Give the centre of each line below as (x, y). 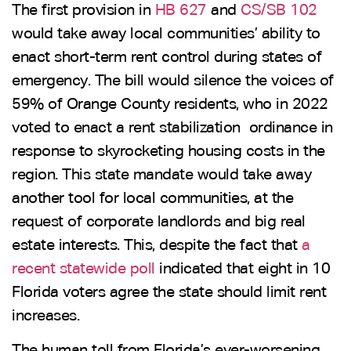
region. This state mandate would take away (161, 174)
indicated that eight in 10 (242, 268)
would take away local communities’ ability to (166, 33)
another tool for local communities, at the (152, 198)
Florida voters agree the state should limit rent (169, 292)
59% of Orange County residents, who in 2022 (170, 104)
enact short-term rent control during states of (166, 57)
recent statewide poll (83, 268)
